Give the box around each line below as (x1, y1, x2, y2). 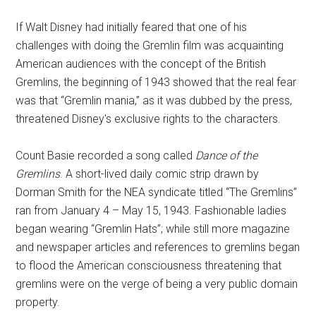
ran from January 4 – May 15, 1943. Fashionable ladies (16, 204, 287, 218)
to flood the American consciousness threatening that (16, 259, 282, 273)
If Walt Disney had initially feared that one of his (16, 20, 248, 35)
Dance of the (195, 149, 258, 163)
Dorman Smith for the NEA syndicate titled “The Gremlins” (16, 186, 298, 200)
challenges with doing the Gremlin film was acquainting (16, 39, 284, 53)
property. (16, 296, 61, 310)
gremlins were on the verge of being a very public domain (16, 277, 298, 291)
